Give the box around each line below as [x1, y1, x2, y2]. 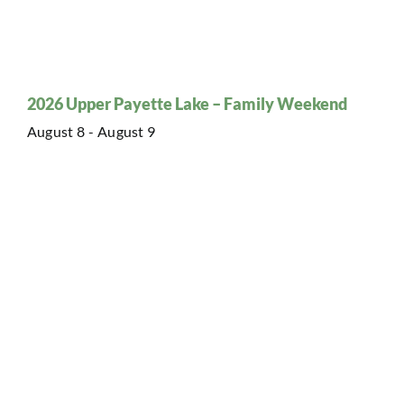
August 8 [27, 122, 85, 140]
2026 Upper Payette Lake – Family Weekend [27, 93, 347, 114]
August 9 [97, 122, 156, 140]
